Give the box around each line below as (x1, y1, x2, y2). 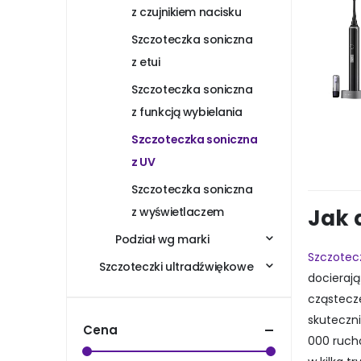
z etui (131, 54, 160, 71)
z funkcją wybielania (131, 104, 243, 121)
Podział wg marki (115, 231, 210, 248)
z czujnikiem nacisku (131, 4, 242, 21)
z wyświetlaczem (131, 204, 224, 221)
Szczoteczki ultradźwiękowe (99, 259, 254, 276)
